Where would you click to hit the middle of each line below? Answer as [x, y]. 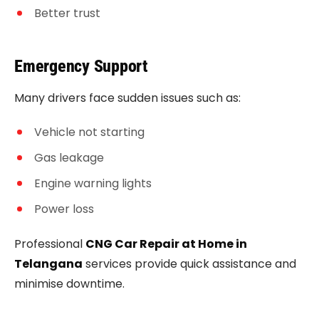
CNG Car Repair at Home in [166, 244]
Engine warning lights [93, 183]
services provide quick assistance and [189, 264]
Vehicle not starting [89, 132]
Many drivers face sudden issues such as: [127, 98]
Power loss [64, 209]
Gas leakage [69, 158]
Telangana [48, 264]
